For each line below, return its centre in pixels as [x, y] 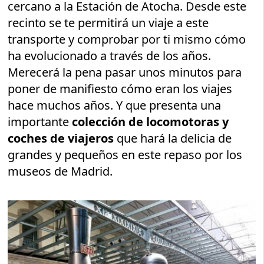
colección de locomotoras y [151, 122]
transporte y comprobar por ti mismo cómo [127, 39]
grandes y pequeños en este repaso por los [125, 155]
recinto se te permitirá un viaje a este [108, 23]
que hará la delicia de [173, 138]
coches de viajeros [61, 138]
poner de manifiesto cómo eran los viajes [120, 89]
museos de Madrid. [60, 171]
